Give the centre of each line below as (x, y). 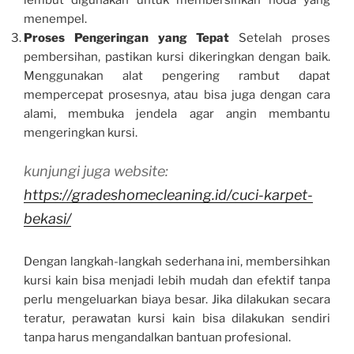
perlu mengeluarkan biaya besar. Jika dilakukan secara (177, 300)
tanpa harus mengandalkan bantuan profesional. (157, 338)
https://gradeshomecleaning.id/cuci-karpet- (168, 195)
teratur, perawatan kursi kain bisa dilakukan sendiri (177, 319)
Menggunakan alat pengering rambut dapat (177, 75)
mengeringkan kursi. (81, 132)
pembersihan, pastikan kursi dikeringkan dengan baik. (177, 56)
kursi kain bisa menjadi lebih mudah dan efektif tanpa (177, 281)
